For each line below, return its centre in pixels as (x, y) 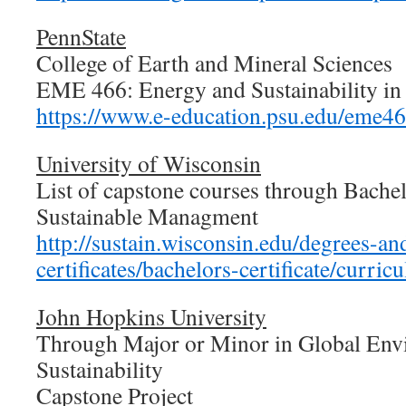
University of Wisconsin (149, 163)
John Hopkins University (151, 316)
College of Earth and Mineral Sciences (214, 63)
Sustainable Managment (147, 216)
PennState (81, 36)
